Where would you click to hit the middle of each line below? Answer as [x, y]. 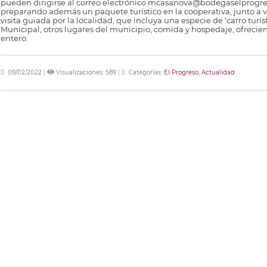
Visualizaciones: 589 [87, 72]
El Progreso [181, 72]
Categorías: [145, 72]
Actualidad [218, 72]
